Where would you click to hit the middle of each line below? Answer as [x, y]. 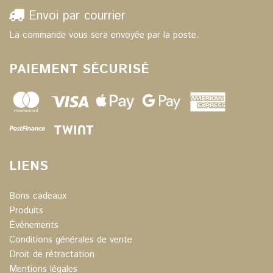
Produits [26, 211]
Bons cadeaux [38, 196]
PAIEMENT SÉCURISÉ [79, 69]
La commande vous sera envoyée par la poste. [104, 35]
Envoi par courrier [75, 16]
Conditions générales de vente [71, 240]
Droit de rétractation [52, 255]
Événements [34, 225]
